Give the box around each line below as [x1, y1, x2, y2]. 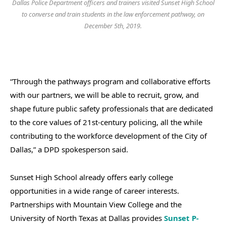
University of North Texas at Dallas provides [10, 212, 164, 223]
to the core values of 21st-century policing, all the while [10, 117, 202, 127]
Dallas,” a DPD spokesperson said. [10, 144, 128, 154]
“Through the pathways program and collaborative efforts [10, 76, 210, 86]
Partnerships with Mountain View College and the [10, 199, 182, 209]
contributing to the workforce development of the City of [10, 130, 207, 141]
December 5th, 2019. [84, 21, 142, 31]
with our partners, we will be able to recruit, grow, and [10, 89, 199, 100]
